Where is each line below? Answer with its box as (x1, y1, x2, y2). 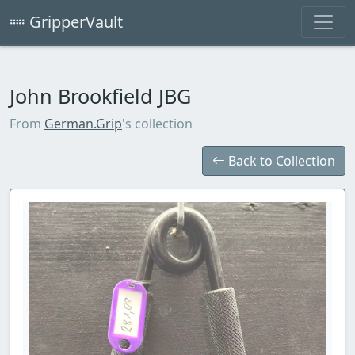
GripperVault (25, 11, 123, 32)
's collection (122, 115, 193, 132)
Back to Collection (225, 152, 335, 170)
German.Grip (44, 115, 122, 132)
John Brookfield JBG (10, 82, 191, 109)
